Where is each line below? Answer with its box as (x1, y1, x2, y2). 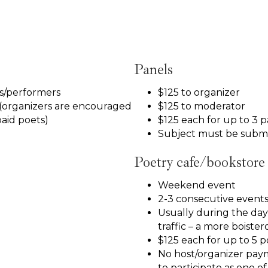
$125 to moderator (158, 100, 245, 112)
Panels (134, 60, 173, 78)
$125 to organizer (158, 86, 240, 98)
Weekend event (158, 179, 236, 191)
